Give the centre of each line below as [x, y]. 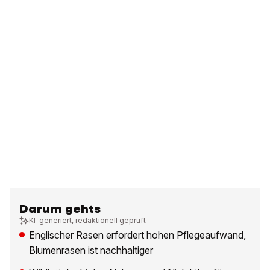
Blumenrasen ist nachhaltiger [91, 250]
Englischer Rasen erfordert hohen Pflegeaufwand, [137, 235]
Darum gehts [60, 209]
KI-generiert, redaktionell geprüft [87, 221]
